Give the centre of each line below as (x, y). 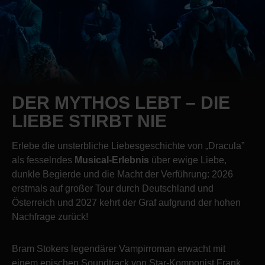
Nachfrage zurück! (50, 216)
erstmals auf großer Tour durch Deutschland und (113, 188)
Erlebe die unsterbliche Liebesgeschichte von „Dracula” (128, 146)
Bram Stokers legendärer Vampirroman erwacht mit (119, 248)
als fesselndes (42, 160)
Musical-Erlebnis (111, 160)
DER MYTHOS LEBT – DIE (121, 102)
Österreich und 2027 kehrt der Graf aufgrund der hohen (126, 202)
